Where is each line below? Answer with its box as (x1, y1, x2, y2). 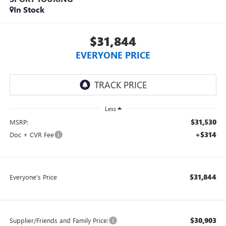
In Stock (13, 4, 44, 15)
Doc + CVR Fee (9, 130, 54, 139)
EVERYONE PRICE (76, 48, 150, 61)
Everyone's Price (9, 172, 57, 181)
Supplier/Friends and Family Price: (9, 215, 108, 224)
